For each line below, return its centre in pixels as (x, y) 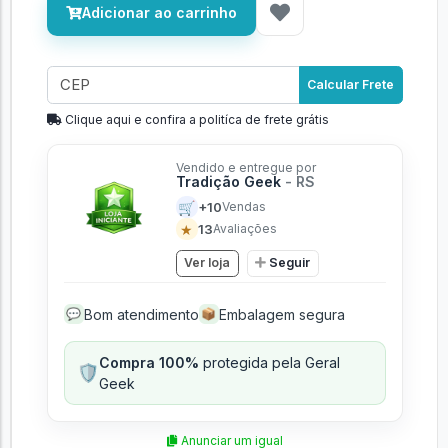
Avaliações (244, 228)
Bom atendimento (141, 314)
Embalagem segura (281, 314)
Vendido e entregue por (245, 167)
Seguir (289, 263)
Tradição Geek (230, 181)
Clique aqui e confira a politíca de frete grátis (195, 119)
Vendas (243, 206)
